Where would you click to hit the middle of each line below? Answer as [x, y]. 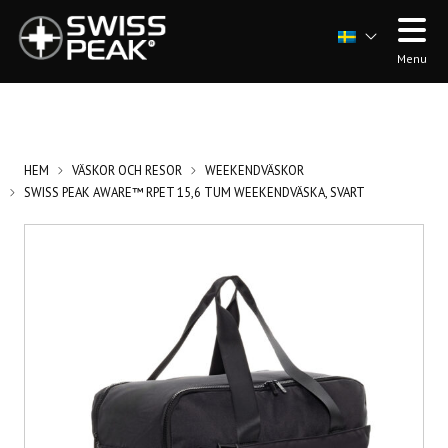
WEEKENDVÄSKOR [254, 170]
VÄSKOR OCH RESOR [127, 170]
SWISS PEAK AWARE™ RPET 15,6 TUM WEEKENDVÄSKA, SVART [194, 192]
